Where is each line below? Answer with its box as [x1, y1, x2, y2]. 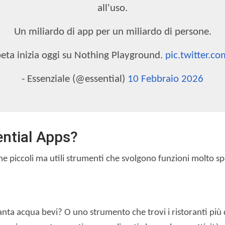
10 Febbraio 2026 [128, 73, 203, 84]
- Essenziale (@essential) [22, 73, 128, 84]
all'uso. [97, 3, 128, 14]
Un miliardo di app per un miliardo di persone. [14, 26, 211, 37]
